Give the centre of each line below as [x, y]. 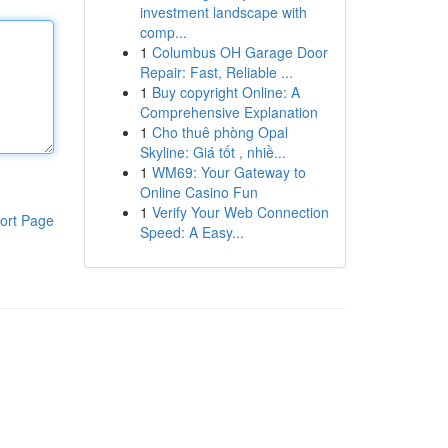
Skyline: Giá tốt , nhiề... [212, 152]
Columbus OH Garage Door [239, 52]
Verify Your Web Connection [240, 212]
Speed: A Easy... [191, 232]
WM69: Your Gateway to [228, 172]
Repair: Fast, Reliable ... [216, 72]
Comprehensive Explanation [228, 112]
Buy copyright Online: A [225, 92]
